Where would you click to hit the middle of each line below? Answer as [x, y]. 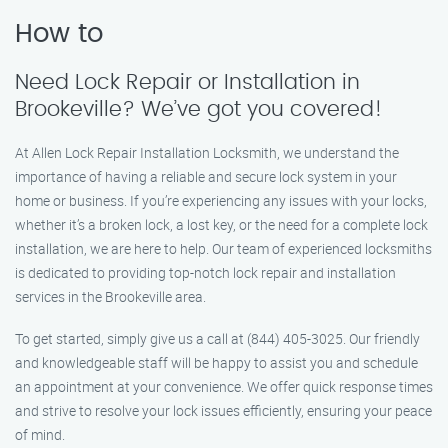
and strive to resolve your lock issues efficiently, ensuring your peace [223, 410]
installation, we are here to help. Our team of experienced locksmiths [223, 248]
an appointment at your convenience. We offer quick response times [224, 386]
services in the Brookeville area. [110, 296]
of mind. [40, 434]
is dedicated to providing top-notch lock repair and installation [205, 272]
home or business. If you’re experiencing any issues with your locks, [221, 200]
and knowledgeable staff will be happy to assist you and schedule [216, 362]
